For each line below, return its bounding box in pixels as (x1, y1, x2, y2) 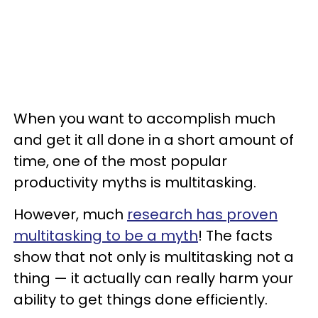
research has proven (127, 204, 278, 224)
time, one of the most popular (13, 150, 227, 171)
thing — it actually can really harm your (13, 268, 293, 288)
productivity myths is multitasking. (13, 172, 256, 192)
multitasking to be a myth (13, 225, 198, 246)
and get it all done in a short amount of (13, 129, 294, 150)
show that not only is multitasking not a (13, 246, 294, 267)
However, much (13, 204, 127, 224)
